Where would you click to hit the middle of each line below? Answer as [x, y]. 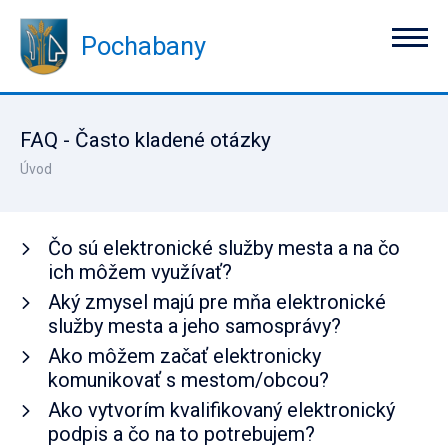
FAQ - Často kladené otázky [145, 140]
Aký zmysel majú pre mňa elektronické [217, 302]
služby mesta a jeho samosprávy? [194, 326]
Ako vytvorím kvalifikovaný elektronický [221, 410]
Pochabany [143, 46]
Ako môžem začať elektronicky [184, 356]
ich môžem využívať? [140, 272]
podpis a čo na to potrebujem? [181, 434]
